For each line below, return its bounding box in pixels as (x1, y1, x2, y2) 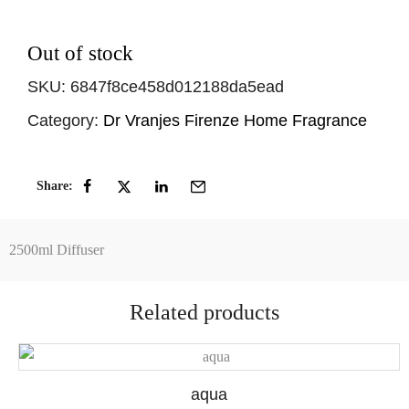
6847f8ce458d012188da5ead (70, 78, 284, 96)
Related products (130, 299, 279, 324)
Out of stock (27, 42, 133, 65)
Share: (37, 178, 73, 193)
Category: (27, 111, 99, 130)
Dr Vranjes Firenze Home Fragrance (103, 111, 367, 130)
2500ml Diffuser (9, 241, 104, 257)
